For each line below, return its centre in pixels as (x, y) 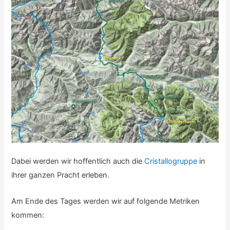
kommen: (28, 215)
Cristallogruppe (171, 161)
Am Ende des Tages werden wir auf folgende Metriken (106, 201)
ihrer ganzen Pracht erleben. (61, 175)
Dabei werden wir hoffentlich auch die (78, 161)
